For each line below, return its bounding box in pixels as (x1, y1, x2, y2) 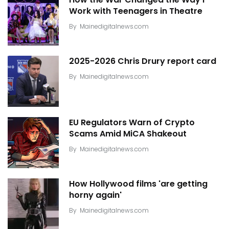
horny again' (69, 189, 122, 201)
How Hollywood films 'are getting (69, 178, 208, 190)
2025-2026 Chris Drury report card (69, 55, 216, 67)
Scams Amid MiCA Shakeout (69, 128, 187, 140)
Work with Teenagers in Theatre (69, 5, 202, 17)
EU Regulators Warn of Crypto (69, 117, 195, 129)
